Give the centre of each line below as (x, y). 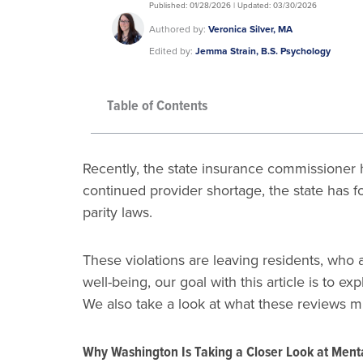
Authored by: (179, 30)
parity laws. (120, 213)
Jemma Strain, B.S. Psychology (263, 51)
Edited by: (172, 51)
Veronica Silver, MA (250, 30)
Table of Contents (157, 106)
